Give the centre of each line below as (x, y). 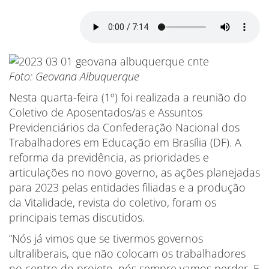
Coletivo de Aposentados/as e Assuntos (106, 112)
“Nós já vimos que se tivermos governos (106, 238)
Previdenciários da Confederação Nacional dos (124, 127)
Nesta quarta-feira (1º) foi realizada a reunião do (128, 97)
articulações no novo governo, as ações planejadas (134, 172)
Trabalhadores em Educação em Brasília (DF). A (125, 142)
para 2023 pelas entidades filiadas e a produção (127, 187)
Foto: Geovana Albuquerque (74, 76)
